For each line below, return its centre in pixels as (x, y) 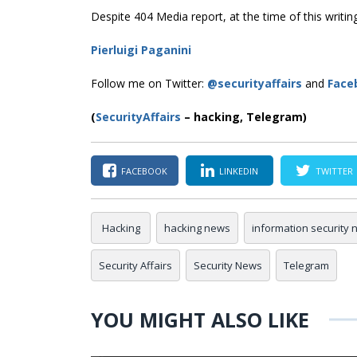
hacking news (197, 228)
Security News (228, 266)
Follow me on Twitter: (149, 84)
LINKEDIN (239, 171)
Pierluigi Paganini (141, 50)
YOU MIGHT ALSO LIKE (200, 320)
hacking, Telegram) (250, 117)
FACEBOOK (144, 171)
